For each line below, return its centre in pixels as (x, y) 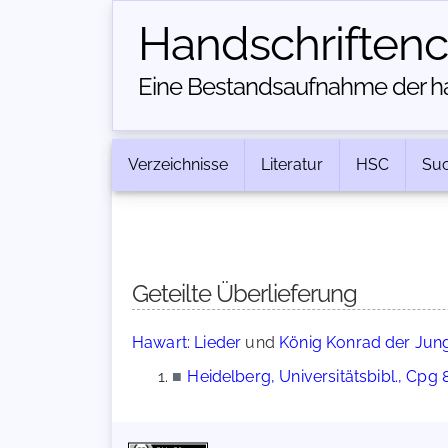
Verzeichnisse (178, 164)
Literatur (292, 164)
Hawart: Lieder (187, 342)
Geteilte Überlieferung (244, 293)
